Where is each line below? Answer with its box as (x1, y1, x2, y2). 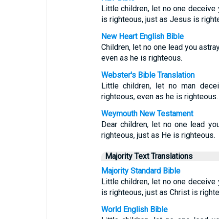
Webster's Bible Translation (101, 70, 195, 80)
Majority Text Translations (105, 152, 193, 161)
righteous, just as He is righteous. (101, 131, 215, 140)
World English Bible (101, 205, 168, 214)
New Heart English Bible (101, 32, 184, 41)
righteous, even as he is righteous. (101, 92, 218, 101)
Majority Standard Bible (101, 166, 180, 175)
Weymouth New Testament (101, 109, 193, 118)
